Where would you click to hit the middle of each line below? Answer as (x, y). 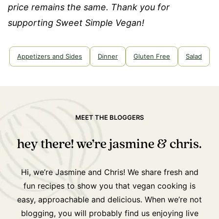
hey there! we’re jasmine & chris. (109, 144)
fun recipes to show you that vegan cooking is (109, 186)
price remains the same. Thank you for (89, 7)
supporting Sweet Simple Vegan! (76, 23)
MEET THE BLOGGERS (109, 118)
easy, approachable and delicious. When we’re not (109, 200)
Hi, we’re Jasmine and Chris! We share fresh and (109, 172)
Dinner (108, 56)
